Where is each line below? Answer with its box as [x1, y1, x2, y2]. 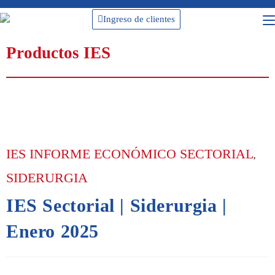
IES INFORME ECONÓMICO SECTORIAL [6, 146, 254, 162]
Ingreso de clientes [103, 14, 175, 24]
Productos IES [6, 44, 110, 62]
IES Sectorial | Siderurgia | [6, 195, 227, 216]
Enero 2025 [6, 221, 99, 242]
